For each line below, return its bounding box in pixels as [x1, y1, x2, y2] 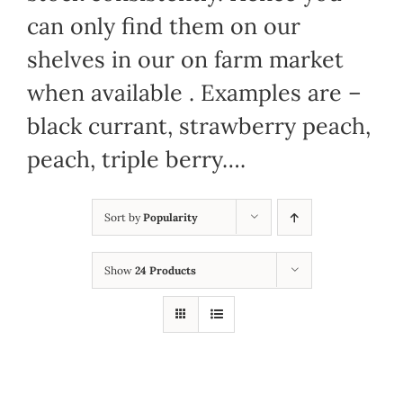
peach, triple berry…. [27, 144, 246, 174]
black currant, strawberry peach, [27, 111, 371, 140]
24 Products [134, 263, 196, 277]
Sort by [103, 210, 143, 224]
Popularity [142, 210, 198, 224]
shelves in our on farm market [27, 44, 344, 74]
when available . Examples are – [27, 77, 362, 107]
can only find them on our [27, 11, 300, 40]
